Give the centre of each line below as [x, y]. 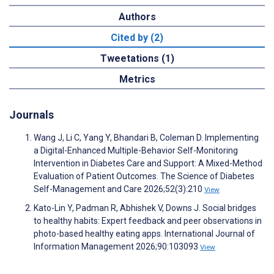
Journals [31, 115]
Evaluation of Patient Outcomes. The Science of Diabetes [144, 176]
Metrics [137, 80]
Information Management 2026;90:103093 [117, 247]
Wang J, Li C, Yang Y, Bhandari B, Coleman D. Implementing [146, 138]
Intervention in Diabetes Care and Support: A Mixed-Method [148, 164]
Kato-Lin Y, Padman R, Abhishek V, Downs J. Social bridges [145, 208]
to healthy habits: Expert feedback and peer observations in [148, 221]
